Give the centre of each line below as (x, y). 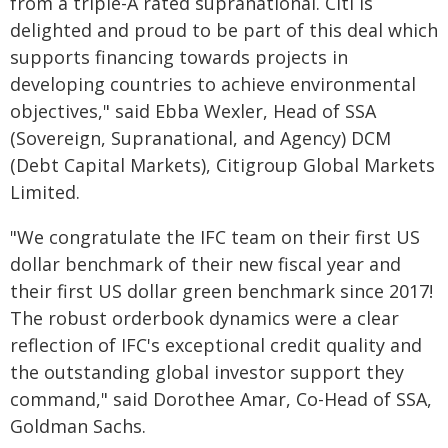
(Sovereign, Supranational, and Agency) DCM (200, 138)
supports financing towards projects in (179, 57)
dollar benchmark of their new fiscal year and (205, 264)
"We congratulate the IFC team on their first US (215, 237)
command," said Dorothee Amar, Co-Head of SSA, (221, 399)
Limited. (45, 192)
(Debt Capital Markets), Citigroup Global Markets (222, 165)
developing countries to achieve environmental (213, 84)
